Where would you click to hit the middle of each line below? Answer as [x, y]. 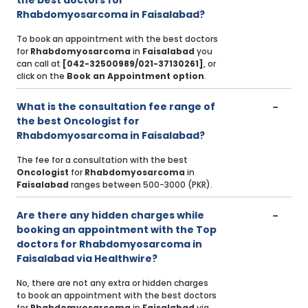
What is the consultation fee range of [116, 107]
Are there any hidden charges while [110, 216]
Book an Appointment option [135, 76]
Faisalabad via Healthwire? [87, 259]
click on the [42, 76]
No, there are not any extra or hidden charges [112, 283]
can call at [40, 64]
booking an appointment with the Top [117, 230]
